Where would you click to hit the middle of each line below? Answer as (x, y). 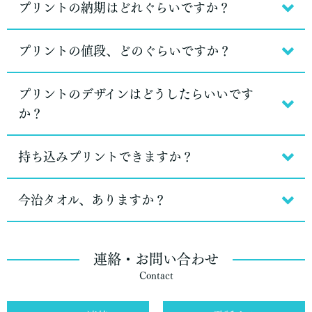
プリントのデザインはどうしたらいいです (136, 94)
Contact (156, 276)
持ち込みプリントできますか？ (106, 157)
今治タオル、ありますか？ (92, 200)
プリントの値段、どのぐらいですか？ (125, 51)
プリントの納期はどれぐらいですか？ (124, 8)
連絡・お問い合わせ (156, 259)
